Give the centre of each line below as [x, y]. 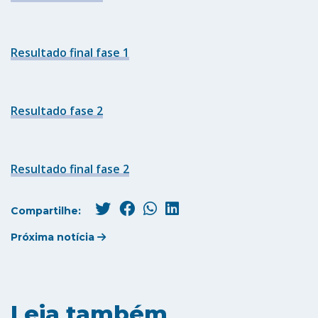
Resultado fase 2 [57, 111]
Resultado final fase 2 [70, 169]
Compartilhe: [47, 211]
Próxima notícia [54, 237]
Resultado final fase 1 [70, 53]
